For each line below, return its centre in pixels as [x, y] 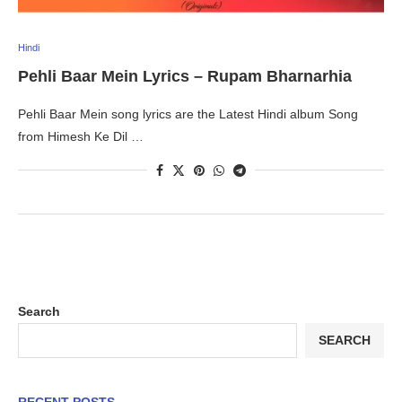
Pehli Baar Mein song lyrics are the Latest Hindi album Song [188, 114]
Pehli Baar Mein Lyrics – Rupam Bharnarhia [185, 76]
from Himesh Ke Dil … [81, 136]
